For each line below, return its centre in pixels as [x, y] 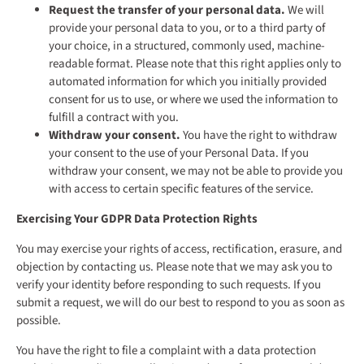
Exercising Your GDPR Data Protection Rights [137, 219]
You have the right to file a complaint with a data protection [166, 351]
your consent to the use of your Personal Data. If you [179, 154]
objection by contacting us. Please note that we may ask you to [174, 267]
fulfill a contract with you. [114, 118]
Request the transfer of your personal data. [167, 11]
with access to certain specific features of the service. [181, 189]
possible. [39, 321]
